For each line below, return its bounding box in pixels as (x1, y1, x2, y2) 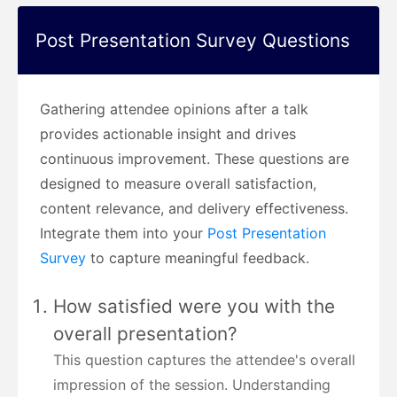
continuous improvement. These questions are (40, 150, 349, 168)
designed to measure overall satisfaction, (40, 175, 316, 193)
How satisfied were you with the (53, 295, 335, 318)
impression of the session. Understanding (53, 376, 331, 394)
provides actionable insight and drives (40, 125, 296, 144)
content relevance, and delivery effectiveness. (40, 199, 348, 218)
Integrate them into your (40, 224, 207, 243)
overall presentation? (53, 323, 237, 346)
